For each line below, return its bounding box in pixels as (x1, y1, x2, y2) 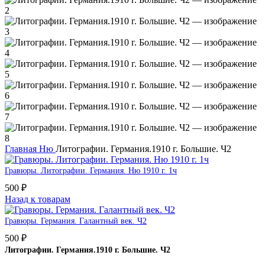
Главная (5, 144, 39, 154)
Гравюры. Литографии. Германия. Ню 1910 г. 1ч (5, 166, 177, 175)
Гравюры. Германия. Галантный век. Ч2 (5, 216, 147, 225)
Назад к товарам (5, 194, 70, 204)
